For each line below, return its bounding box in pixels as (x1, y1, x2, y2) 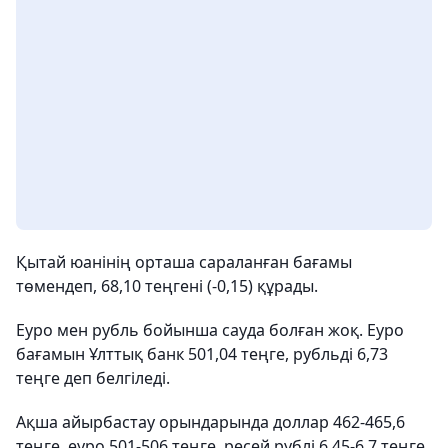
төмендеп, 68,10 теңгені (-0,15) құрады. (16, 275, 318, 297)
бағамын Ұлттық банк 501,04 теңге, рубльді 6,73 (16, 343, 388, 365)
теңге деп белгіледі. (16, 367, 170, 389)
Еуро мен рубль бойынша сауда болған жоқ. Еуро (16, 319, 404, 341)
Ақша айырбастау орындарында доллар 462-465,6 (16, 411, 405, 433)
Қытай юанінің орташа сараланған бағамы (16, 251, 352, 273)
